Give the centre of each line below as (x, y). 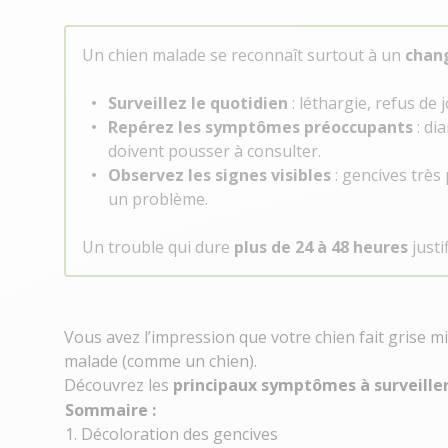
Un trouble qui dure (158, 247)
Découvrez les (118, 385)
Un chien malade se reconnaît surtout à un (243, 55)
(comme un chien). (187, 361)
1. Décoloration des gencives (171, 434)
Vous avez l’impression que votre (189, 337)
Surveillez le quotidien (198, 103)
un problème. (158, 199)
